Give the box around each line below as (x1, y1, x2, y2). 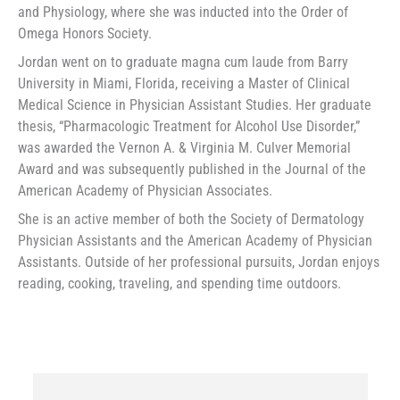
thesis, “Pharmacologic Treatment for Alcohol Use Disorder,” (18, 118, 360, 136)
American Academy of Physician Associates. (18, 182, 272, 200)
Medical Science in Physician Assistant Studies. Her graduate (18, 96, 371, 114)
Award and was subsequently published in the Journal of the (18, 161, 366, 179)
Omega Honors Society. (18, 25, 152, 43)
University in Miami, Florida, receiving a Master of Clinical (18, 75, 350, 93)
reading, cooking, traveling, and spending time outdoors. (18, 275, 341, 293)
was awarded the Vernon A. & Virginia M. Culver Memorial (18, 139, 351, 157)
